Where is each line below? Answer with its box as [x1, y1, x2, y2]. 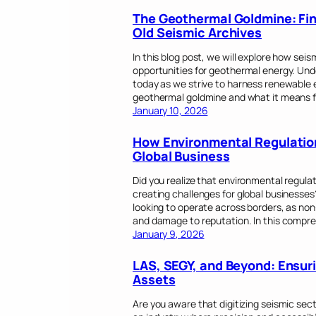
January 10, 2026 [133, 104, 208, 118]
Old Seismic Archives [133, 24, 262, 42]
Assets [133, 271, 176, 288]
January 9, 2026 [133, 227, 205, 241]
